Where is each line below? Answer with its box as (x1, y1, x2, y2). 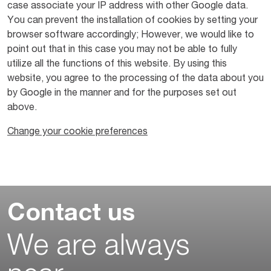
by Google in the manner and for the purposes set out (7, 88, 237, 99)
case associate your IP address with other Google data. (7, 1, 248, 11)
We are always (7, 233, 190, 263)
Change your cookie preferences (7, 127, 148, 137)
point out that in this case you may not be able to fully (7, 45, 237, 55)
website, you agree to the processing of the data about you (7, 74, 264, 84)
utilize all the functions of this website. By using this (7, 59, 227, 70)
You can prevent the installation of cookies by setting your (7, 16, 258, 26)
